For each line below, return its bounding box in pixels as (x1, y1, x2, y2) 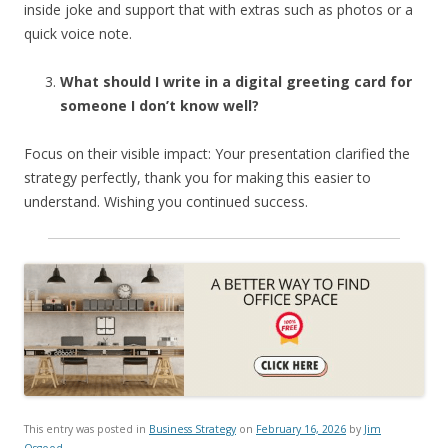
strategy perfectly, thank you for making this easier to (24, 167, 371, 187)
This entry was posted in (24, 421, 149, 436)
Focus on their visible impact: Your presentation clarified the (24, 143, 410, 163)
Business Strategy (149, 421, 236, 436)
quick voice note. (24, 23, 132, 43)
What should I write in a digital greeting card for (60, 71, 412, 91)
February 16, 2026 (256, 421, 346, 436)
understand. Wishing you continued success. (24, 191, 308, 211)
